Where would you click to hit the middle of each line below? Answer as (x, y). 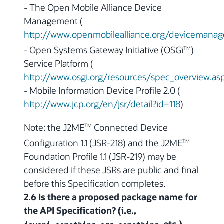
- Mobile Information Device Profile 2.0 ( (102, 90)
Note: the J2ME (54, 127)
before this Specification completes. (95, 183)
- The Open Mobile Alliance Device (93, 7)
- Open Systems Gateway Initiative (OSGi (104, 50)
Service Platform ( (59, 63)
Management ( (53, 21)
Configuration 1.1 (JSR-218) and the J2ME (103, 143)
